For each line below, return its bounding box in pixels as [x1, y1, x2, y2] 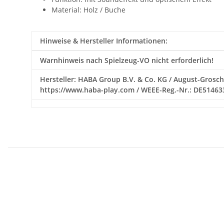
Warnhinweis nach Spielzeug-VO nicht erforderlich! [40, 55, 213, 65]
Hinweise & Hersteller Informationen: [40, 36, 167, 46]
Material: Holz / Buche [51, 5, 125, 15]
